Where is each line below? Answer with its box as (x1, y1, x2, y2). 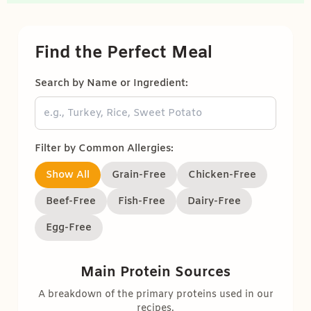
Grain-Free (112, 168, 166, 183)
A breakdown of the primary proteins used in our (37, 288, 274, 302)
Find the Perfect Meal (35, 42, 212, 65)
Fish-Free (118, 194, 165, 209)
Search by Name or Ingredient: (35, 76, 188, 91)
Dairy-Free (187, 194, 241, 209)
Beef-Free (46, 194, 96, 209)
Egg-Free (46, 221, 92, 235)
